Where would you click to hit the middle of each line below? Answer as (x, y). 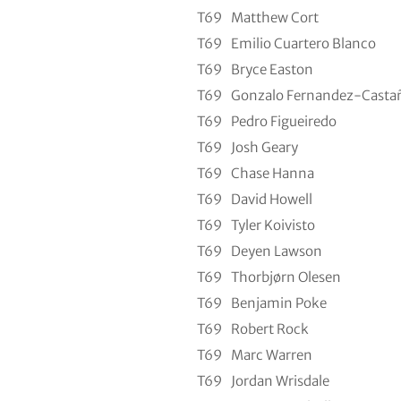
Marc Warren (271, 354)
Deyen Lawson (276, 251)
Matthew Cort (274, 17)
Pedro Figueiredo (283, 121)
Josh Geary (264, 147)
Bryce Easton (272, 69)
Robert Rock (269, 328)
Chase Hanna (272, 173)
